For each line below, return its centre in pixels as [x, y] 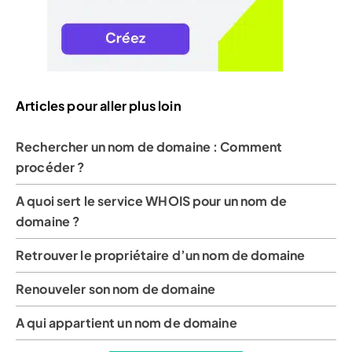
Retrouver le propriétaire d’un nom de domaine [161, 255]
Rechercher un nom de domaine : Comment [149, 146]
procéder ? [50, 167]
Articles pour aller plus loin [99, 106]
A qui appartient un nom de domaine [126, 322]
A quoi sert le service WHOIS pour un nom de [152, 200]
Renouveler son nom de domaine [116, 288]
